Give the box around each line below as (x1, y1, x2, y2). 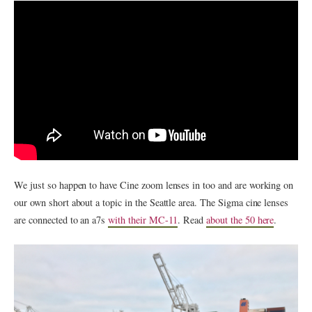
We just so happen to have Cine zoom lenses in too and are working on (14, 178, 294, 192)
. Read (178, 213, 207, 227)
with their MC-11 (108, 213, 178, 227)
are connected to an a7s (14, 213, 109, 227)
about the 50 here (206, 213, 274, 227)
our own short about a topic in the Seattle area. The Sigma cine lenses (14, 196, 289, 210)
